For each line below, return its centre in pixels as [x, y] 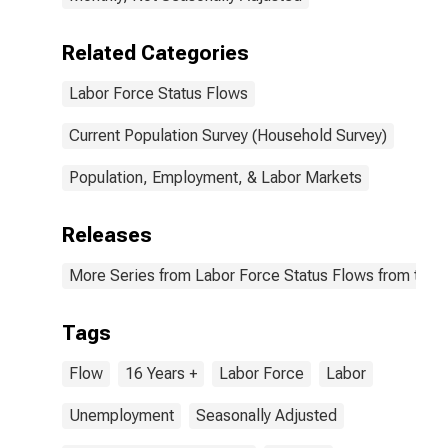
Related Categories [155, 53]
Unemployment [121, 415]
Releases [107, 235]
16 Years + [161, 373]
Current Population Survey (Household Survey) [228, 135]
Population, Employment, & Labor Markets [215, 177]
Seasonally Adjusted [266, 415]
